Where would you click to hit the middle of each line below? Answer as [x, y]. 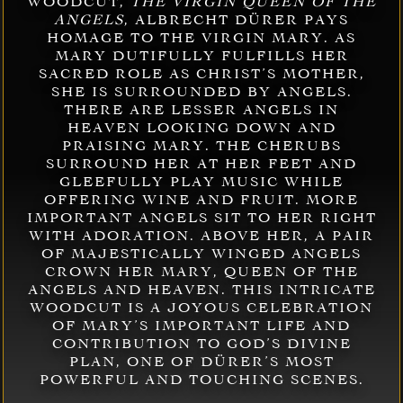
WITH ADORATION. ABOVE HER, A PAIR [201, 236]
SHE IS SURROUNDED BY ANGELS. [201, 92]
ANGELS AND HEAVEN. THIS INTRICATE [201, 290]
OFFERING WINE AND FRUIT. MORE [201, 200]
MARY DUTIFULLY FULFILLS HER [201, 56]
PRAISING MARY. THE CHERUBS [201, 146]
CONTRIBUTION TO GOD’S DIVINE [201, 344]
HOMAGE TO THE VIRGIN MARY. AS [201, 38]
